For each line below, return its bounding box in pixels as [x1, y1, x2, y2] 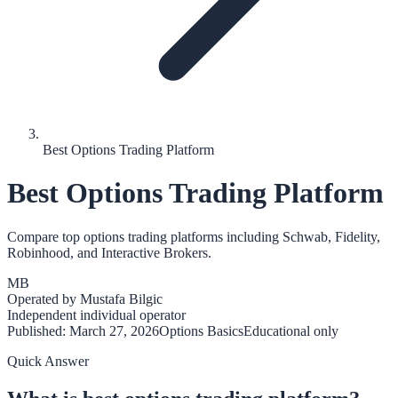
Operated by [7, 291, 80, 306]
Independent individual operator [7, 306, 186, 322]
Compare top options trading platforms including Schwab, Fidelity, [7, 228, 380, 244]
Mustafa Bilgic [80, 291, 163, 306]
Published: [7, 322, 69, 338]
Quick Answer [7, 353, 89, 369]
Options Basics [159, 322, 243, 338]
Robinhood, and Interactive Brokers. [7, 244, 211, 260]
